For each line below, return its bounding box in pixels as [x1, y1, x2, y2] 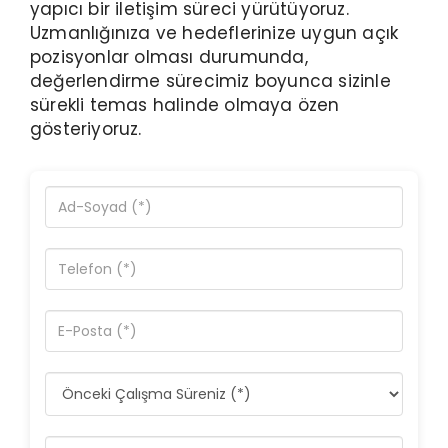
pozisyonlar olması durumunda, [30, 45, 308, 69]
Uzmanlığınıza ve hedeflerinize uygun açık [30, 21, 399, 45]
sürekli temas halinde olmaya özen [30, 93, 340, 117]
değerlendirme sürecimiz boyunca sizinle [30, 69, 391, 93]
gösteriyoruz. [30, 117, 142, 141]
